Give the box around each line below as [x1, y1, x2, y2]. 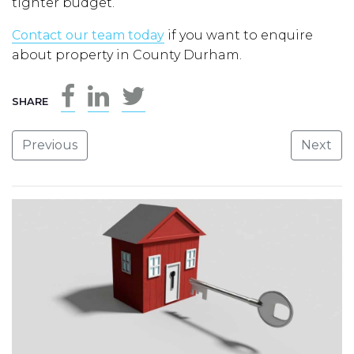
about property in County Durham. [12, 47, 242, 63]
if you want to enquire [164, 28, 313, 43]
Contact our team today [12, 28, 164, 43]
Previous [22, 137, 77, 153]
